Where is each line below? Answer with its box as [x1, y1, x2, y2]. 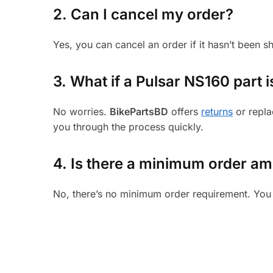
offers [168, 105, 202, 118]
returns [201, 105, 233, 118]
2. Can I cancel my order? [53, 5, 234, 24]
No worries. [53, 105, 110, 118]
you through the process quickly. [53, 121, 204, 133]
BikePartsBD [110, 105, 169, 118]
